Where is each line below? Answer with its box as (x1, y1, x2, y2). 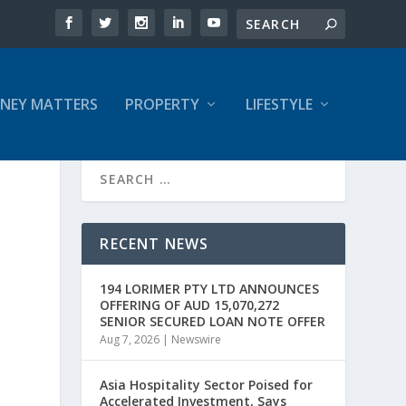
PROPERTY (124, 94, 199, 114)
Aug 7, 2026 (100, 332, 160, 347)
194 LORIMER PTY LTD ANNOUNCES (100, 280, 320, 297)
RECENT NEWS (100, 234, 209, 254)
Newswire (171, 332, 222, 347)
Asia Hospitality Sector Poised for (100, 376, 314, 393)
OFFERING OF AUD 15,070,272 (100, 296, 280, 314)
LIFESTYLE (245, 94, 313, 114)
